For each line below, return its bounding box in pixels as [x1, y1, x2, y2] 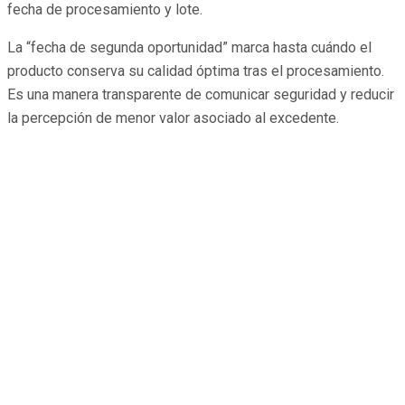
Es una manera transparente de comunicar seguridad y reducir [7, 86, 394, 104]
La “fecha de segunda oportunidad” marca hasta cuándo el [7, 39, 372, 57]
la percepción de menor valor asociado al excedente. [7, 109, 339, 127]
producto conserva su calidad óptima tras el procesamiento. [7, 62, 384, 80]
